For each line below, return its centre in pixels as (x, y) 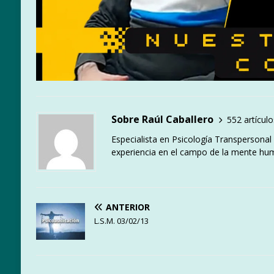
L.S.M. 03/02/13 (121, 221)
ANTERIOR (128, 207)
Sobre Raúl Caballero (162, 120)
